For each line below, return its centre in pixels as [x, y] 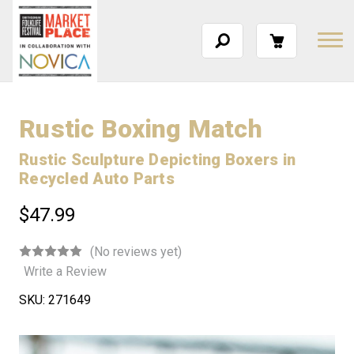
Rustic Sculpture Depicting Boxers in [157, 160]
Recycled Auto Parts [97, 179]
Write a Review [65, 271]
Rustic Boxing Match [141, 129]
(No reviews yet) [136, 251]
